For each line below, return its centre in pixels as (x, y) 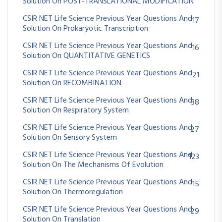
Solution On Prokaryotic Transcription (85, 29)
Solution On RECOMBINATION (72, 83)
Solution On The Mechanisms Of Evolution (93, 165)
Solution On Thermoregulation (73, 193)
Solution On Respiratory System (76, 111)
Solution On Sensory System (70, 138)
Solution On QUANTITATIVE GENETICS (86, 56)
